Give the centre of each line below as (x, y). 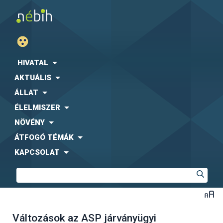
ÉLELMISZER (37, 108)
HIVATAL (33, 63)
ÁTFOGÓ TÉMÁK (44, 137)
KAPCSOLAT (37, 152)
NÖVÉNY (30, 122)
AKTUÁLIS (33, 78)
